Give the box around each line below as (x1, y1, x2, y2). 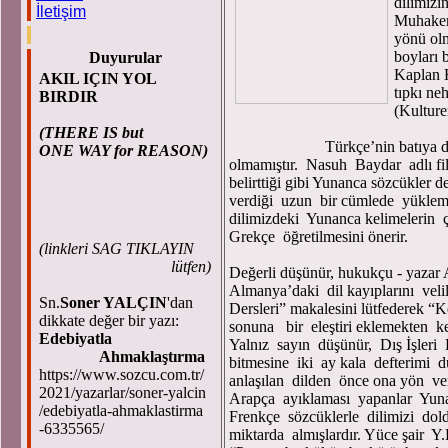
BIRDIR (39, 88, 98, 105)
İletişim (36, 3, 86, 20)
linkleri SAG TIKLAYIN (44, 240, 194, 257)
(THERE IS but (39, 124, 143, 141)
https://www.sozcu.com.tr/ (39, 366, 204, 383)
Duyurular (89, 49, 162, 66)
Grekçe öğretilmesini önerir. (229, 228, 408, 245)
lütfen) (39, 258, 211, 275)
